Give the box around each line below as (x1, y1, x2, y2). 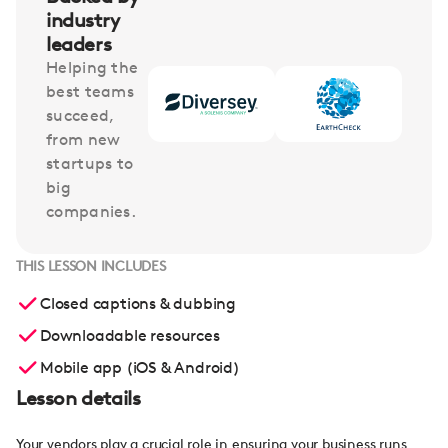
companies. (46, 202, 137, 221)
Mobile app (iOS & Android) (40, 358, 240, 377)
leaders (46, 32, 112, 56)
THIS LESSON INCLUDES (16, 257, 166, 274)
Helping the (46, 58, 139, 77)
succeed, (46, 106, 115, 125)
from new (46, 130, 121, 149)
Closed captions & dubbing (40, 294, 236, 313)
